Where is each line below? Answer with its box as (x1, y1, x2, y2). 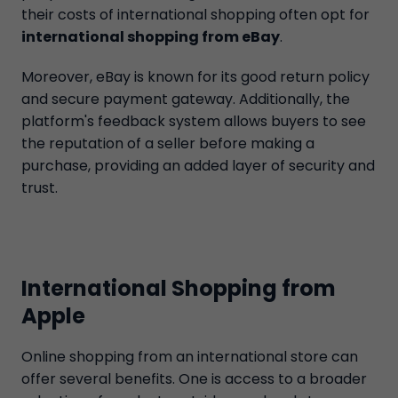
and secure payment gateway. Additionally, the (21, 89, 350, 109)
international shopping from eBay (21, 27, 280, 47)
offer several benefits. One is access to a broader (21, 369, 367, 389)
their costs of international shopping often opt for (21, 4, 370, 25)
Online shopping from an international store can (21, 346, 358, 367)
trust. (21, 178, 58, 198)
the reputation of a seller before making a (21, 133, 314, 154)
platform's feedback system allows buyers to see (21, 111, 366, 131)
